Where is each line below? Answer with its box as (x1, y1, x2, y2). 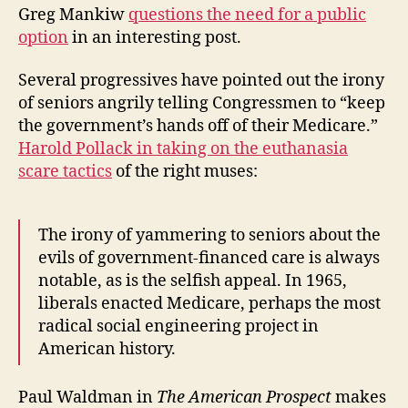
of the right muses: (112, 161, 258, 183)
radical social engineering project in (38, 316, 319, 338)
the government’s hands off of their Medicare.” (18, 116, 378, 138)
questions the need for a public (128, 4, 366, 25)
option (18, 26, 68, 48)
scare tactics (18, 161, 112, 183)
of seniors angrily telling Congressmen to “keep (18, 93, 385, 115)
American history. (38, 339, 176, 361)
